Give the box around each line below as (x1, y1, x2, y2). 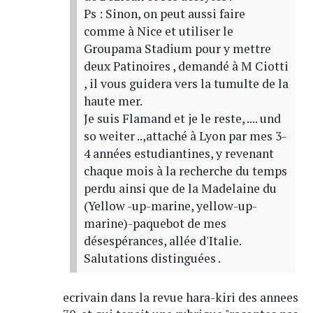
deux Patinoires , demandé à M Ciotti (83, 58, 289, 75)
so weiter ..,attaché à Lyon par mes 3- (83, 128, 286, 145)
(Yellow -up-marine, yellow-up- (83, 198, 257, 214)
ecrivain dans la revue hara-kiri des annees (62, 289, 298, 306)
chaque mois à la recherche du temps (83, 163, 287, 180)
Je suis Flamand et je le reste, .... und (83, 110, 281, 127)
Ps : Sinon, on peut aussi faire (83, 6, 245, 22)
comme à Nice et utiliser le (83, 23, 233, 40)
